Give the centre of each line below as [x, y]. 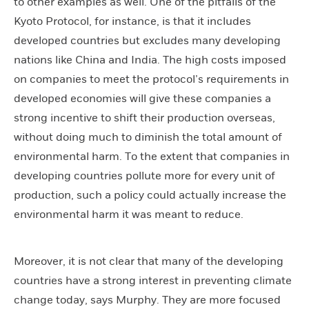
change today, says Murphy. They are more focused [147, 300]
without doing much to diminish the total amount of [148, 137]
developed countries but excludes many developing [147, 41]
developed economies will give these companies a [142, 99]
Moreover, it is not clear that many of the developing [149, 261]
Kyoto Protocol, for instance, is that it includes [132, 21]
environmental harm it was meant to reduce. [129, 215]
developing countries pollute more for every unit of [144, 176]
